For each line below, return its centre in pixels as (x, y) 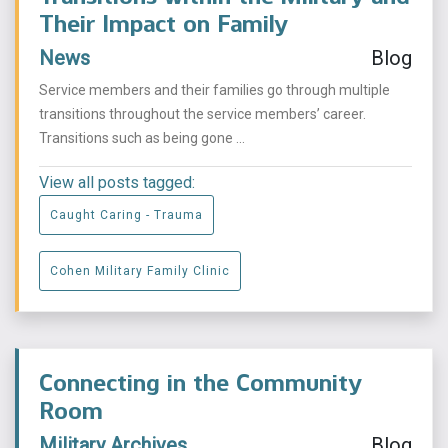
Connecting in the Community (200, 383)
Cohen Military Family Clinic (140, 271)
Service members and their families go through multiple (214, 90)
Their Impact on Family (163, 24)
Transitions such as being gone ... (142, 138)
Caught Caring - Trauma (126, 215)
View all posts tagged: (117, 183)
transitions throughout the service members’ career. (202, 114)
